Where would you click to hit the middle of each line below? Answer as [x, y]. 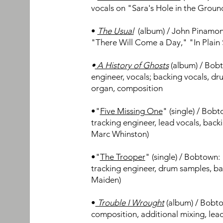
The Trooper [122, 157]
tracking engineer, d [127, 168]
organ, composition [127, 88]
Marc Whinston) [120, 134]
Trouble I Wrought [130, 203]
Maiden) [106, 180]
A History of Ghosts [132, 65]
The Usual [115, 31]
